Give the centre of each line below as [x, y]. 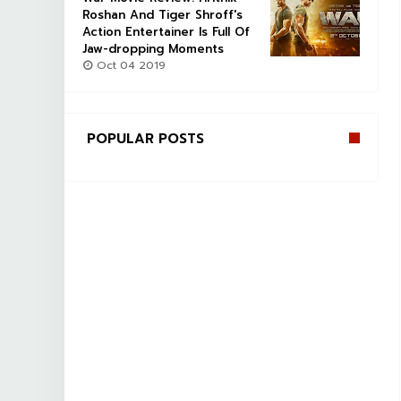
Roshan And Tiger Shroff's [162, 15]
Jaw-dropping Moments [153, 49]
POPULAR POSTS [145, 139]
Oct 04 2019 [129, 65]
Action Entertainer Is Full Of [166, 32]
